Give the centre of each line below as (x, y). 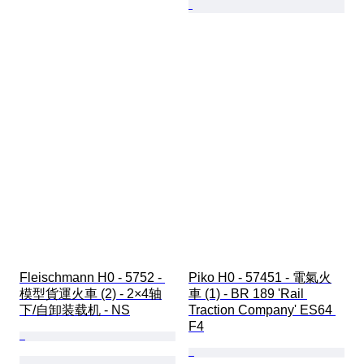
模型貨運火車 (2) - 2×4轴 (91, 294)
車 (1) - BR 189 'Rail (248, 294)
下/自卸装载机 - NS (75, 310)
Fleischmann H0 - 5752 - (92, 278)
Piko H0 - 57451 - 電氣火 (260, 278)
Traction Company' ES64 (262, 310)
